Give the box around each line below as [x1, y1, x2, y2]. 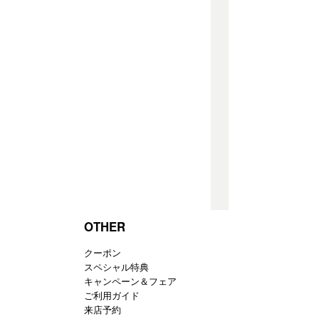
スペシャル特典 [83, 261, 149, 274]
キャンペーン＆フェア [83, 275, 177, 288]
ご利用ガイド [83, 289, 140, 303]
